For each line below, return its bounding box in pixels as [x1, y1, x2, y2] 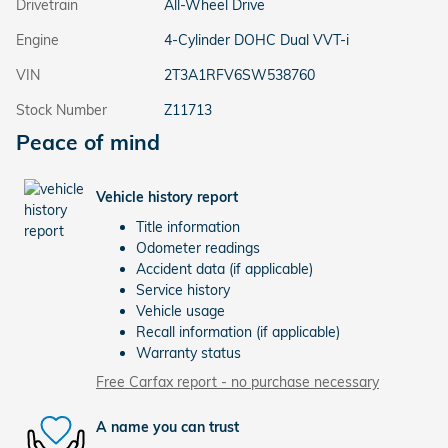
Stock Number [16, 100, 107, 119]
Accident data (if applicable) [136, 259, 313, 278]
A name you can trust [96, 418, 239, 436]
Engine [16, 30, 59, 49]
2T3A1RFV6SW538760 [163, 65, 315, 84]
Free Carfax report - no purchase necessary [96, 372, 379, 391]
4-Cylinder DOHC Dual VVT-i [163, 30, 349, 49]
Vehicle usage [136, 301, 225, 320]
